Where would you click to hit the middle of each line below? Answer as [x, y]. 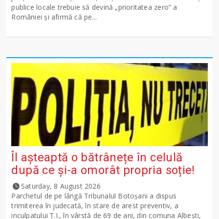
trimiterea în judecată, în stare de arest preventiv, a [95, 206]
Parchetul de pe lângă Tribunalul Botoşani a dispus [94, 196]
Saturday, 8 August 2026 [61, 186]
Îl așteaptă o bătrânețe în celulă [97, 158]
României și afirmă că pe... [54, 17]
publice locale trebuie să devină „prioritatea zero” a [94, 7]
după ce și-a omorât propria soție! [103, 170]
